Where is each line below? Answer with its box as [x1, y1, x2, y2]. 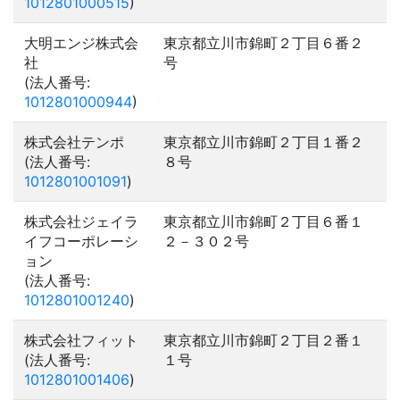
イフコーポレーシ [24, 232, 138, 250]
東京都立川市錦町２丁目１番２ [163, 133, 363, 151]
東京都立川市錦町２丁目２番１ [163, 331, 363, 349]
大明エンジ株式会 [24, 34, 138, 52]
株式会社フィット [24, 331, 138, 349]
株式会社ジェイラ [24, 212, 138, 230]
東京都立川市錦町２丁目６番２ [163, 34, 363, 52]
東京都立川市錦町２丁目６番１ [163, 212, 363, 230]
